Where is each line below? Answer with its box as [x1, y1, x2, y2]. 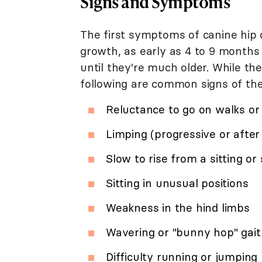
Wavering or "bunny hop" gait [106, 225, 261, 239]
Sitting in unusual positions [106, 175, 249, 190]
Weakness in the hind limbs [106, 200, 250, 215]
